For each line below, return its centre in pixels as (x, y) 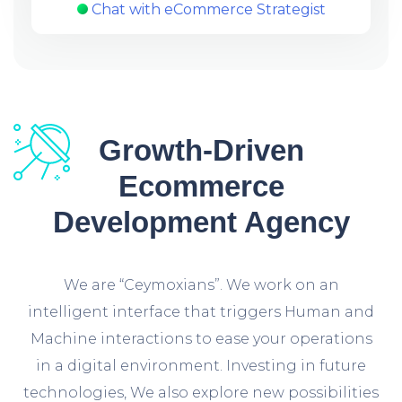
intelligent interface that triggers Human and (201, 311)
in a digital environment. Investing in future (201, 365)
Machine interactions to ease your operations (201, 338)
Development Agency (201, 222)
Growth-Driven (201, 150)
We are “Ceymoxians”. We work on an (201, 284)
